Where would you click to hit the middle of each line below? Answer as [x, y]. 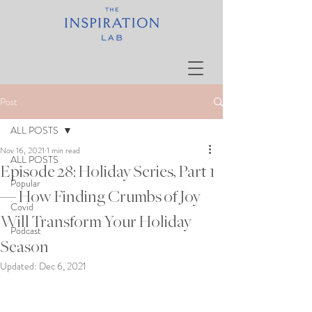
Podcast [26, 231]
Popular [25, 183]
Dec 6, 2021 [63, 266]
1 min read [63, 150]
